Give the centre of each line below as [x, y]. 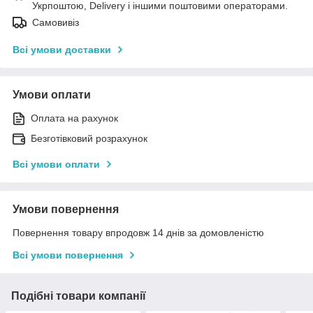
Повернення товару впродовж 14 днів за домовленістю [138, 233]
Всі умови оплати [56, 165]
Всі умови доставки [62, 50]
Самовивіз [56, 23]
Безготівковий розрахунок [89, 139]
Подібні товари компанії [79, 296]
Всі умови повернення [68, 255]
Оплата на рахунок [74, 118]
